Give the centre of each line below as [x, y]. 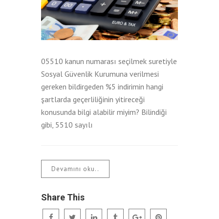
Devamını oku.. [75, 169]
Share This [63, 197]
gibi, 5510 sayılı [67, 124]
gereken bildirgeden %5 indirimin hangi [102, 86]
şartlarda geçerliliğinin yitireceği [93, 99]
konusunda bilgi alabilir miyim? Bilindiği [104, 112]
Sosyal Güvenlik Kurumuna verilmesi [100, 74]
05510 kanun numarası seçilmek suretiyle [109, 61]
